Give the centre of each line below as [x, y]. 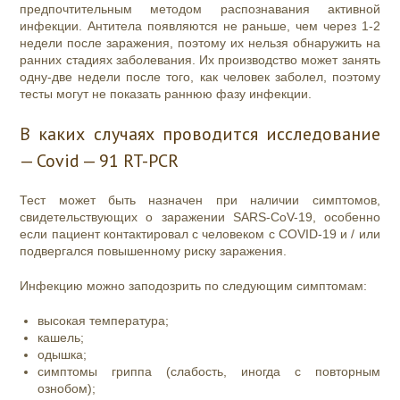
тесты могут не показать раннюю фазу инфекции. [166, 94]
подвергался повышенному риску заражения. [155, 251]
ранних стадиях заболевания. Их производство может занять [200, 60]
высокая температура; [104, 321]
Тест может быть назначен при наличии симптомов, [200, 200]
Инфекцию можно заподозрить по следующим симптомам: [194, 286]
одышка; [62, 355]
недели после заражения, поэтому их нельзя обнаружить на [200, 43]
